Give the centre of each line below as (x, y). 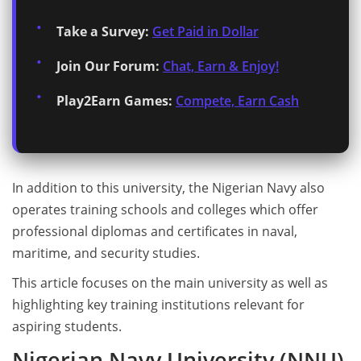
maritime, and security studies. (106, 253)
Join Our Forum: (108, 66)
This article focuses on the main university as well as (170, 283)
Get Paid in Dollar (205, 32)
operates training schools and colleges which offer (165, 210)
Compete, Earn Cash (237, 101)
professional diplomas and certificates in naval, (155, 232)
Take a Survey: (103, 32)
